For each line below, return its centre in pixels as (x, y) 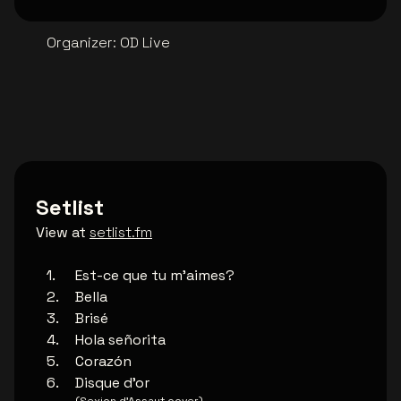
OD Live (145, 43)
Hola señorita (120, 340)
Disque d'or (112, 383)
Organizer (80, 43)
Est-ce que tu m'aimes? (155, 276)
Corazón (103, 362)
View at (61, 233)
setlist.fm (121, 233)
